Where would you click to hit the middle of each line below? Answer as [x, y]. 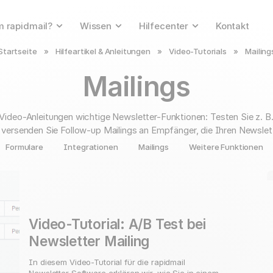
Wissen [96, 26]
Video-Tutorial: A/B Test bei [118, 224]
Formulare [24, 147]
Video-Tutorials [198, 51]
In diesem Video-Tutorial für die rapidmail [107, 262]
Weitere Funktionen [226, 147]
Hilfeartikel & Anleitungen [103, 51]
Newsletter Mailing [89, 241]
